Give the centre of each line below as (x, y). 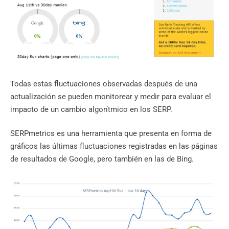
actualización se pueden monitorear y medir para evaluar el (111, 96)
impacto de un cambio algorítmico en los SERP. (92, 109)
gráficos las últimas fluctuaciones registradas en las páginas (114, 146)
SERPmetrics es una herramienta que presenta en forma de (111, 134)
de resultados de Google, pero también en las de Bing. (103, 159)
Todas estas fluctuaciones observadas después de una (104, 84)
